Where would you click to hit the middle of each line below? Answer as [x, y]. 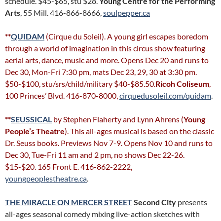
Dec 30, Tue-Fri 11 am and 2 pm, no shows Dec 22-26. [95, 155]
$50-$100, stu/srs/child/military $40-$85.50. [80, 84]
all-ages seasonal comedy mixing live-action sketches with [102, 214]
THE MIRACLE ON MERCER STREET [69, 202]
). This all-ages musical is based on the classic [139, 131]
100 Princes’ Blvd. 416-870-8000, [61, 95]
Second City [154, 202]
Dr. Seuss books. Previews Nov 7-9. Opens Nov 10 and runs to [109, 143]
